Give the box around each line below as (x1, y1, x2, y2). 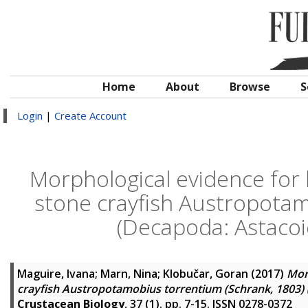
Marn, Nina (100, 266, 157, 281)
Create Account (54, 109, 126, 122)
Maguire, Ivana (17, 266, 95, 281)
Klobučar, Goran (163, 266, 248, 281)
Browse (230, 79, 270, 94)
